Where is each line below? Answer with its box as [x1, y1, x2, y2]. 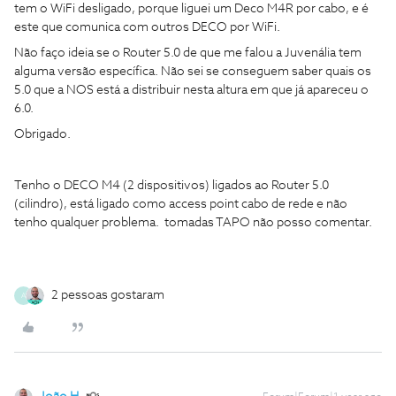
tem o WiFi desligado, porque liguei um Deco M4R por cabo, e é [14, 3, 369, 15]
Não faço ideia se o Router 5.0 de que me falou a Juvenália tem [14, 47, 362, 59]
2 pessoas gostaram [51, 289, 164, 301]
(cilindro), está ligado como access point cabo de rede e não [14, 198, 347, 210]
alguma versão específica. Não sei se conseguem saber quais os [14, 65, 371, 78]
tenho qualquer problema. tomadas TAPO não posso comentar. [14, 217, 372, 229]
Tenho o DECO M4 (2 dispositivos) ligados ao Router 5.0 [14, 179, 329, 192]
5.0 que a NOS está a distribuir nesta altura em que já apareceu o [14, 84, 369, 96]
